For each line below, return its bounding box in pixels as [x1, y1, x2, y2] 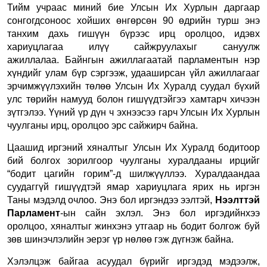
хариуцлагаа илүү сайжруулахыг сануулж [7, 41, 260, 52]
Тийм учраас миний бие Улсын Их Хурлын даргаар [7, 2, 260, 13]
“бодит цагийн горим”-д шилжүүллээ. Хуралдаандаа [7, 168, 260, 179]
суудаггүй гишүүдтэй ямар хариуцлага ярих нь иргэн [7, 181, 260, 192]
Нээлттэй [215, 194, 260, 205]
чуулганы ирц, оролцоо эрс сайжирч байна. [7, 120, 198, 131]
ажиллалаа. [7, 54, 65, 65]
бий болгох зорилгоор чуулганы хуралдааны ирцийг [7, 155, 260, 166]
